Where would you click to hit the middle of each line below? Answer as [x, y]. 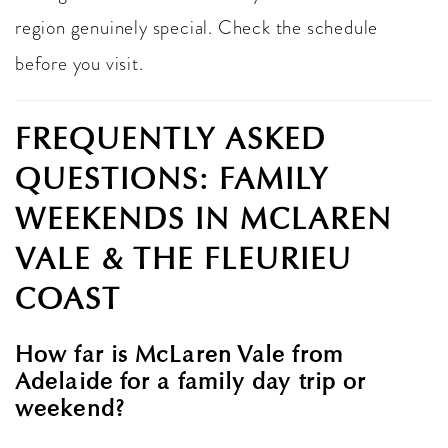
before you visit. [79, 63]
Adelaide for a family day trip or [191, 380]
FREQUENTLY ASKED [170, 138]
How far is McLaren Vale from [179, 353]
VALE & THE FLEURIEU [183, 258]
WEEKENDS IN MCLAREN [203, 218]
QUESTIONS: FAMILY [172, 178]
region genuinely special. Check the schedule [197, 27]
